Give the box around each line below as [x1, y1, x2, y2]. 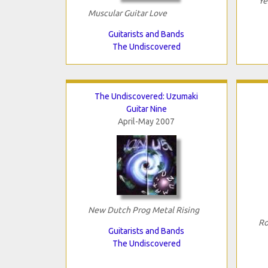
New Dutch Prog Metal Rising [87, 205, 199, 215]
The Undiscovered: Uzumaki [95, 91, 198, 101]
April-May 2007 [118, 116, 175, 126]
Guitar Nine [126, 103, 167, 114]
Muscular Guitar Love [87, 8, 167, 18]
